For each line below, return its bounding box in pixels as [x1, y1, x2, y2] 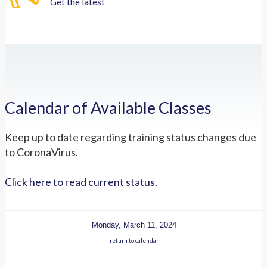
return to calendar [109, 236, 159, 244]
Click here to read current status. [5, 175, 157, 188]
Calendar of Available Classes [5, 98, 212, 118]
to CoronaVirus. [5, 145, 78, 159]
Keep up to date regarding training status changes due [5, 130, 256, 144]
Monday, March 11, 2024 [91, 220, 176, 229]
